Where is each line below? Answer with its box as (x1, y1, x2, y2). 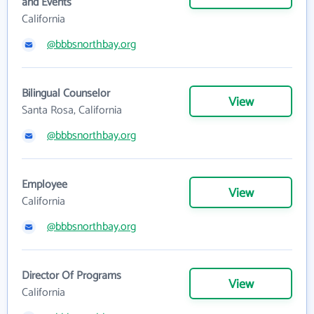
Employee (22, 175, 67, 194)
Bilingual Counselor (22, 83, 110, 103)
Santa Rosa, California (22, 100, 122, 120)
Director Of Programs (22, 266, 121, 285)
